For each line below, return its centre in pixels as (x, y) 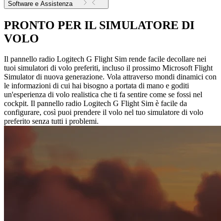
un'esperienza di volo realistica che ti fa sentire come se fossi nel (103, 95)
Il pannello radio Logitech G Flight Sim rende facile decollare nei (105, 59)
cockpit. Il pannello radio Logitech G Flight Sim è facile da (95, 104)
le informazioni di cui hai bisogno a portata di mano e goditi (96, 86)
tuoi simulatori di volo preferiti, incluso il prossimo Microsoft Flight (108, 68)
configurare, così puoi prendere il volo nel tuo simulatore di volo (104, 112)
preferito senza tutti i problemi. (51, 121)
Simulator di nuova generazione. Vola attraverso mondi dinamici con (110, 77)
